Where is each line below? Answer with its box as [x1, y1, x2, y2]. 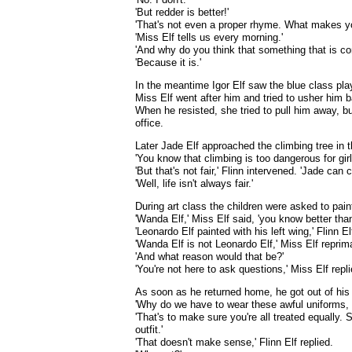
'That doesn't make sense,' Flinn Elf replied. [135, 336, 333, 348]
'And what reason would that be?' [135, 251, 284, 262]
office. [135, 117, 163, 129]
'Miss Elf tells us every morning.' [135, 31, 283, 43]
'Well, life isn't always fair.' [135, 178, 253, 189]
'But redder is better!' [135, 6, 229, 18]
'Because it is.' [135, 57, 201, 68]
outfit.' [135, 324, 163, 335]
